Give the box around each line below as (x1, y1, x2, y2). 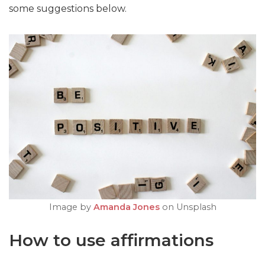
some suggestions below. (9, 3, 127, 14)
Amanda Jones (93, 202, 160, 212)
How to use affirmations (9, 230, 214, 250)
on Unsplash (159, 202, 216, 212)
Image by (49, 202, 93, 212)
